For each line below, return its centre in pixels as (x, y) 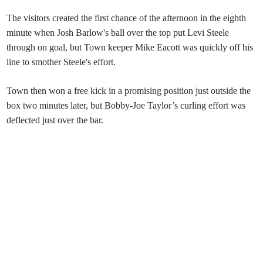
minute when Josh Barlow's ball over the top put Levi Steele (118, 33)
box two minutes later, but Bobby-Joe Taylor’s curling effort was (126, 106)
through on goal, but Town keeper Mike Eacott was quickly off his (130, 48)
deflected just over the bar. (55, 120)
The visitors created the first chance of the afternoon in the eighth (127, 18)
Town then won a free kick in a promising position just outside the (129, 91)
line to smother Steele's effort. (61, 62)
